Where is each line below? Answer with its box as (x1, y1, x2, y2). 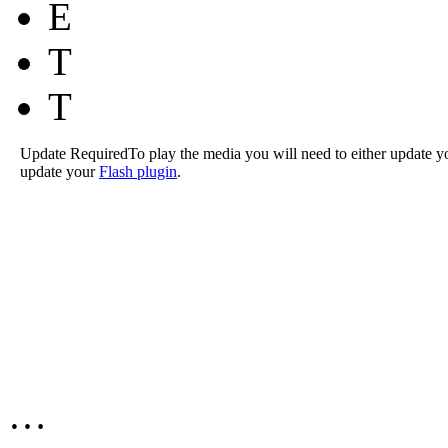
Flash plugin (99, 162, 177, 180)
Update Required (20, 144, 128, 162)
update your (20, 162, 99, 180)
